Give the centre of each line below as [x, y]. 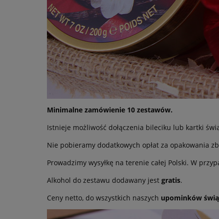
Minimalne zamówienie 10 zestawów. [110, 109]
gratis [171, 180]
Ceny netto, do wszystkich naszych [104, 197]
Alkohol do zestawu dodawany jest [104, 180]
